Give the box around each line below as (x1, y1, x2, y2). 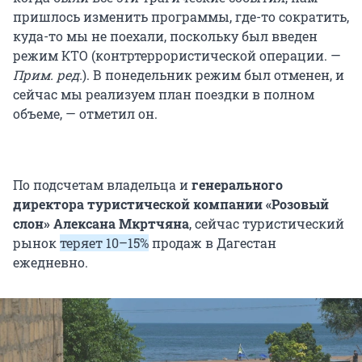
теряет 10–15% (60, 234, 149, 252)
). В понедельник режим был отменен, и (82, 66, 344, 84)
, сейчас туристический (189, 215, 344, 233)
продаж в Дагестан (149, 234, 276, 252)
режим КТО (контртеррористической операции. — (13, 47, 341, 65)
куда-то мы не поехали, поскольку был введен (13, 27, 318, 45)
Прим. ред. (13, 66, 82, 84)
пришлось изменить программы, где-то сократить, (13, 8, 349, 26)
